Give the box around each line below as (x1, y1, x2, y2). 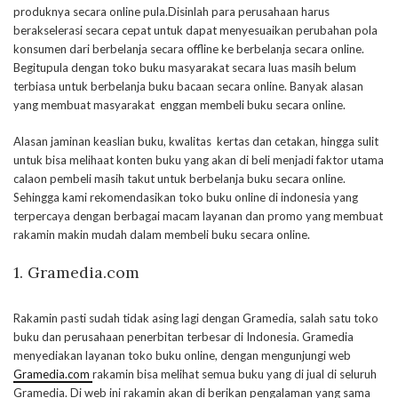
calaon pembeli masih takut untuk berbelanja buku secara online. (13, 171, 346, 186)
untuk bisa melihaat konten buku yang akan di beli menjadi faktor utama (13, 153, 384, 167)
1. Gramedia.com (13, 262, 139, 283)
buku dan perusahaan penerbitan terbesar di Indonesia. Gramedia (13, 330, 354, 344)
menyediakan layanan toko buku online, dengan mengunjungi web (13, 348, 351, 362)
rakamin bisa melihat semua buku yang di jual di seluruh (92, 367, 377, 381)
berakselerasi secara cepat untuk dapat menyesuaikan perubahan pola (13, 23, 378, 37)
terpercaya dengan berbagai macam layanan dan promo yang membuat (13, 209, 383, 223)
